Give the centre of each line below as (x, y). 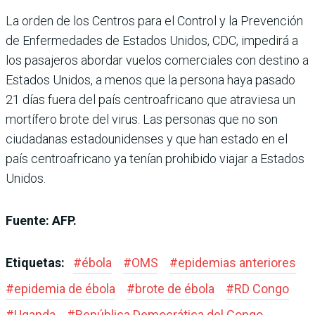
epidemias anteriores (237, 263)
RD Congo (262, 289)
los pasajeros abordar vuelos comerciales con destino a (157, 60)
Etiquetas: (37, 263)
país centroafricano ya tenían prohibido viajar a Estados (155, 159)
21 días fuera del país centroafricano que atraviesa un (150, 100)
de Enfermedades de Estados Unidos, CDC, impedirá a (152, 41)
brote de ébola (175, 289)
